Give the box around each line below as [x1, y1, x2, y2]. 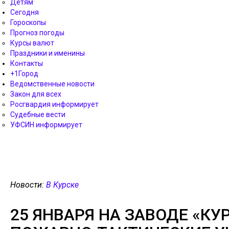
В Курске [46, 180, 79, 190]
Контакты [10, 59, 43, 67]
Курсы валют [10, 39, 54, 47]
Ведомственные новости [10, 80, 95, 88]
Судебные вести [10, 110, 65, 119]
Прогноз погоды [10, 29, 64, 37]
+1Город [10, 70, 38, 78]
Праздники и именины [10, 49, 85, 57]
